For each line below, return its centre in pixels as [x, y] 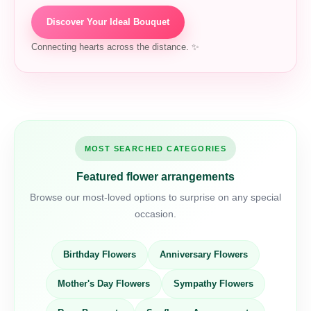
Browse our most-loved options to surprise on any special [155, 197]
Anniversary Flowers [204, 255]
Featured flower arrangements [155, 177]
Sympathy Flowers [213, 284]
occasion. [155, 214]
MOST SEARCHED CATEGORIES [155, 149]
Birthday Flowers [100, 255]
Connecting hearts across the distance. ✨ [115, 48]
